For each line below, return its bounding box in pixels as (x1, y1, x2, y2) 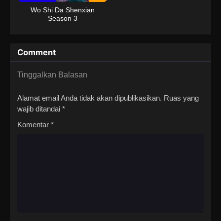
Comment (17, 47, 56, 58)
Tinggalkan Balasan (17, 71, 87, 79)
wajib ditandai (17, 105, 62, 113)
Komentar (17, 120, 51, 129)
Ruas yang (164, 94, 199, 103)
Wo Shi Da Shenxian (31, 6, 95, 14)
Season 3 (48, 14, 77, 23)
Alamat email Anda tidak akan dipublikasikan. (17, 94, 162, 103)
